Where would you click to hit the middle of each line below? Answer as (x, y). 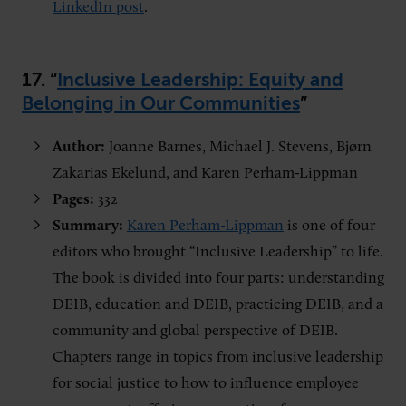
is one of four (329, 226)
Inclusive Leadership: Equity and (200, 80)
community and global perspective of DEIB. (195, 331)
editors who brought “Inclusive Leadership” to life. (218, 252)
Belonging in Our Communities (161, 103)
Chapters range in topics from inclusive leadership (218, 358)
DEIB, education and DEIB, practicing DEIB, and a (218, 305)
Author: (81, 147)
